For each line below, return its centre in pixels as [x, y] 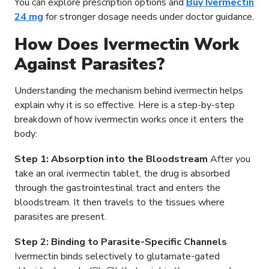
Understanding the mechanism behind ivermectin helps [129, 91]
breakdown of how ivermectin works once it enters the [129, 120]
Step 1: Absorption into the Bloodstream [111, 159]
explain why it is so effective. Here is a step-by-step [125, 105]
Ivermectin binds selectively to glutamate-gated [117, 257]
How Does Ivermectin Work [127, 45]
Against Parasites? [90, 65]
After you [229, 159]
